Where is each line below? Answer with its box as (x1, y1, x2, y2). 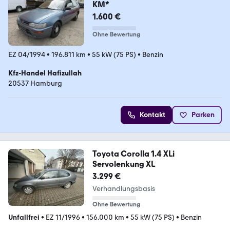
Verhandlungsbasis (92, 184, 155, 194)
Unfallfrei (8, 213, 40, 222)
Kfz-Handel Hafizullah (8, 69, 82, 78)
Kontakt (140, 110, 165, 120)
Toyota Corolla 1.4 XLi (92, 149, 175, 159)
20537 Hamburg (8, 79, 62, 88)
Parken (191, 110, 215, 120)
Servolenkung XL (92, 159, 155, 169)
